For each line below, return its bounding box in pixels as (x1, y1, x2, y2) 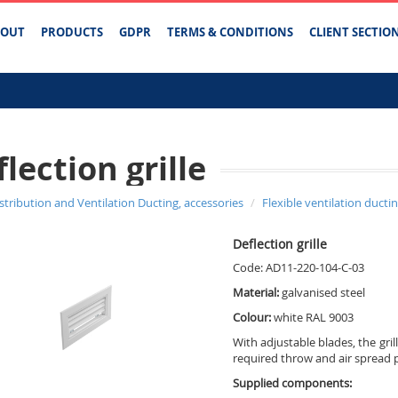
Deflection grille (232, 235, 327, 252)
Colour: (232, 309, 274, 325)
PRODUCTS (41, 24, 103, 40)
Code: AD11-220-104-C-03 (232, 259, 364, 275)
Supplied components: (232, 375, 352, 391)
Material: (232, 284, 282, 300)
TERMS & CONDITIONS (167, 24, 293, 40)
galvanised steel (281, 284, 365, 300)
